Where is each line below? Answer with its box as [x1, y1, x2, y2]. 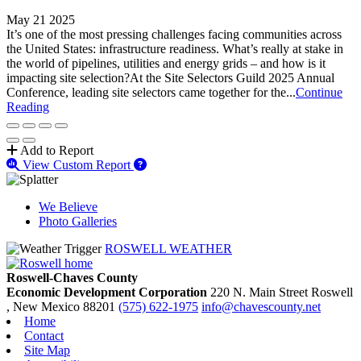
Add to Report [20, 143, 93, 157]
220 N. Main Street [210, 284, 311, 299]
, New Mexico [6, 299, 80, 313]
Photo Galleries [39, 214, 117, 228]
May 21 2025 [6, 12, 75, 27]
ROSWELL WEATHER [105, 241, 232, 255]
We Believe [39, 199, 98, 214]
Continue [296, 85, 342, 99]
